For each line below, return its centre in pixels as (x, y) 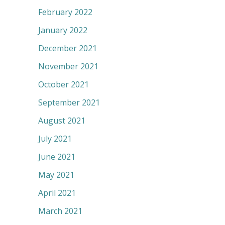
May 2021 (56, 175)
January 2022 (63, 30)
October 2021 (64, 85)
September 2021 (69, 103)
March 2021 (60, 211)
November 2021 (68, 67)
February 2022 (65, 12)
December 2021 (68, 48)
